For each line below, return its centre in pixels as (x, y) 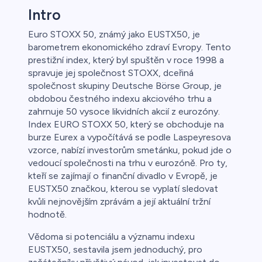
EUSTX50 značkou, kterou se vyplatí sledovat (123, 189)
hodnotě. (47, 215)
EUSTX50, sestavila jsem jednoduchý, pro (115, 250)
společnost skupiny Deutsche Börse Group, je (125, 86)
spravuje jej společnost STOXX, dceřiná (111, 73)
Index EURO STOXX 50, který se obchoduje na (126, 125)
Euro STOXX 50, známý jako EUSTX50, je (114, 35)
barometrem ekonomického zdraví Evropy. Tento (130, 47)
